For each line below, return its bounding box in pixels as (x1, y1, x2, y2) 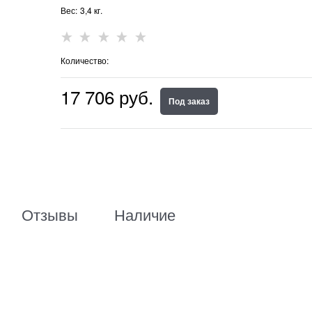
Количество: (60, 54, 109, 66)
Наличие (114, 203, 175, 226)
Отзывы (22, 203, 78, 226)
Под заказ (168, 94, 210, 107)
